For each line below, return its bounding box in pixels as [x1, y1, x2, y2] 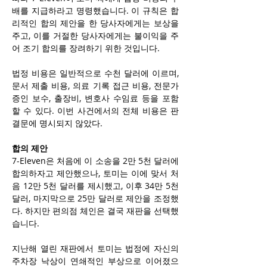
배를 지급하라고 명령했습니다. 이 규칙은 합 [12, 5, 179, 17]
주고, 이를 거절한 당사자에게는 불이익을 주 [12, 30, 179, 42]
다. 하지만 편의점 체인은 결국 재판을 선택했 [12, 205, 179, 217]
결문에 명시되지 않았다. [12, 117, 103, 129]
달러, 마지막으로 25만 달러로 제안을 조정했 [12, 193, 179, 204]
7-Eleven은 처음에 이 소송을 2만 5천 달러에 [12, 155, 179, 167]
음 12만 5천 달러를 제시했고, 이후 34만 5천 [12, 180, 179, 192]
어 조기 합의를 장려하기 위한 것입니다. [12, 42, 160, 54]
